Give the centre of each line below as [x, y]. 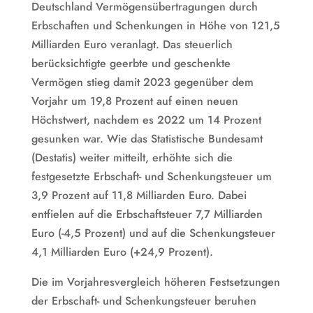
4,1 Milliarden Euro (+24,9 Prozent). [122, 252]
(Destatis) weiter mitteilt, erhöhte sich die [132, 157]
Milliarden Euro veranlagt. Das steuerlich [132, 44]
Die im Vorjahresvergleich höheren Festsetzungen [155, 282]
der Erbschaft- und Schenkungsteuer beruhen [144, 300]
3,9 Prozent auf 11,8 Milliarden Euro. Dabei [139, 195]
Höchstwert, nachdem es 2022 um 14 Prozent [146, 119]
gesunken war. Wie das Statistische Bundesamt [147, 138]
